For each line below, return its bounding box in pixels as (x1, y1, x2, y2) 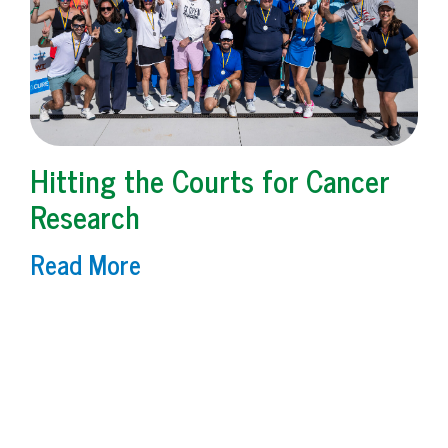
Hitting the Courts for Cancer (30, 154, 389, 205)
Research (30, 190, 140, 241)
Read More (30, 241, 141, 285)
